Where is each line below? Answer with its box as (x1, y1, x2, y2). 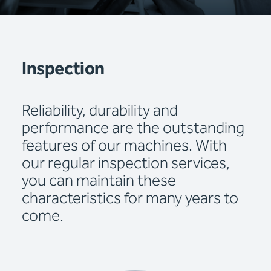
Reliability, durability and (22, 99, 178, 123)
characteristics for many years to (22, 186, 238, 211)
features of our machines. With (22, 134, 227, 158)
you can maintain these (22, 169, 176, 194)
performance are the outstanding (22, 116, 244, 141)
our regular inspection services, (22, 151, 230, 176)
